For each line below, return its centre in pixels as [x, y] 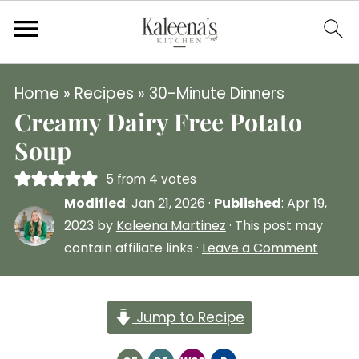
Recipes [104, 93]
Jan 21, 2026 [168, 203]
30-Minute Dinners [216, 93]
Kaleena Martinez [171, 226]
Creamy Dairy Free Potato [158, 122]
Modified [95, 203]
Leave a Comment [260, 248]
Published [247, 203]
